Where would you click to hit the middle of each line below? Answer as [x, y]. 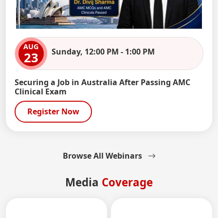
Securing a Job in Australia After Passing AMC [102, 82]
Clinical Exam [40, 92]
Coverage [127, 182]
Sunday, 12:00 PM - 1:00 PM [103, 52]
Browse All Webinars [102, 155]
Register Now [53, 112]
